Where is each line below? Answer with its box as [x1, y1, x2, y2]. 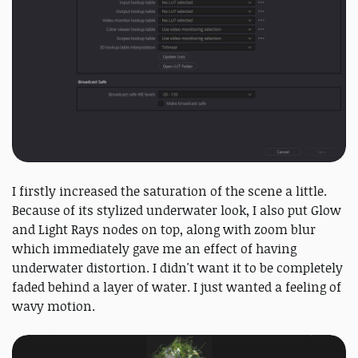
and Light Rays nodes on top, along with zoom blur [12, 221, 316, 239]
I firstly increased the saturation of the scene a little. [12, 182, 327, 201]
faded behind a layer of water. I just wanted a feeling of [12, 278, 341, 296]
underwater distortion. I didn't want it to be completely [12, 259, 343, 277]
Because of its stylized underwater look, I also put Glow [12, 201, 341, 220]
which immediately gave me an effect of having [12, 240, 296, 258]
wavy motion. [12, 297, 95, 316]
